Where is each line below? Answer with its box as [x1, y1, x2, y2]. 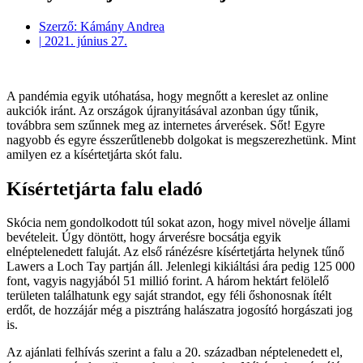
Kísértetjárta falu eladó [6, 177, 203, 199]
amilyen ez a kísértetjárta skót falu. [6, 147, 182, 161]
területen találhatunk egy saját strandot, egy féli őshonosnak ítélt [6, 288, 331, 303]
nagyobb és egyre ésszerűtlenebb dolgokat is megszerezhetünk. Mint [6, 132, 356, 147]
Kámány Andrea [77, 19, 164, 33]
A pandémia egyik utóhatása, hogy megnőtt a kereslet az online [6, 88, 328, 103]
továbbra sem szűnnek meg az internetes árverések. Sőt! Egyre [6, 117, 325, 132]
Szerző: [39, 19, 77, 33]
